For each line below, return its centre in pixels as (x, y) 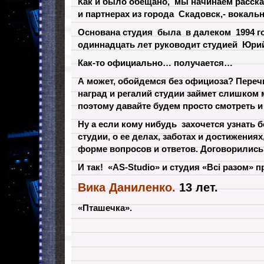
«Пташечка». (105, 208)
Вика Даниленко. (127, 187)
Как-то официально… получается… (155, 63)
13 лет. (197, 187)
